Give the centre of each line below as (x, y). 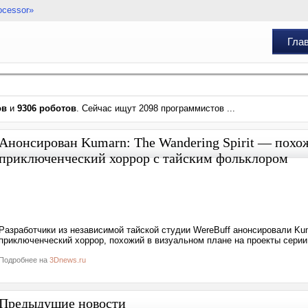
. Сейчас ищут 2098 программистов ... (156, 108)
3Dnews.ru (68, 260)
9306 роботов (47, 108)
